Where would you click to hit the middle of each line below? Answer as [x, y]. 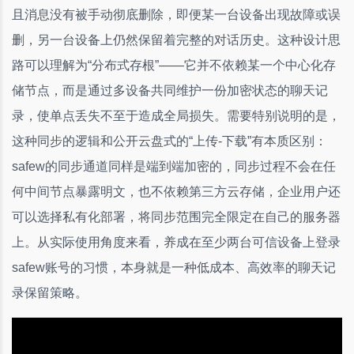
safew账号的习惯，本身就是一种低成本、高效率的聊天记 [174, 267]
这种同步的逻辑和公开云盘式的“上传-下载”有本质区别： [169, 141]
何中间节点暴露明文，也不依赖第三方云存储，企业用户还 [176, 191]
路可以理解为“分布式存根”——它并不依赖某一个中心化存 [174, 65]
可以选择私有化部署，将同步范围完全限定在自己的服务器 [176, 217]
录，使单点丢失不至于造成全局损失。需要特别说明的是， [176, 115]
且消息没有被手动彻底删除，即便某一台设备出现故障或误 [176, 14]
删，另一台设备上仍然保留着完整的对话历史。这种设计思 [176, 40]
